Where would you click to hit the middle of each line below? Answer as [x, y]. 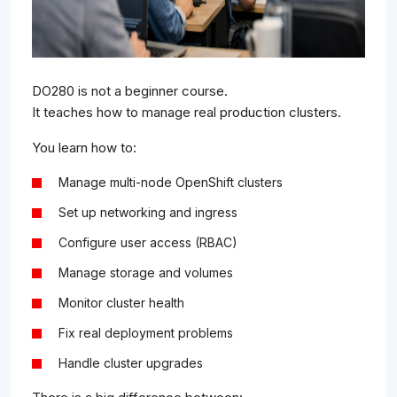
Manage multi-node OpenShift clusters [171, 183]
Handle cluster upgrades [131, 363]
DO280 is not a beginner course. [130, 91]
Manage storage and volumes [146, 273]
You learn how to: [84, 148]
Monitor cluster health [121, 303]
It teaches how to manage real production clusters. [187, 113]
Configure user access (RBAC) [148, 243]
